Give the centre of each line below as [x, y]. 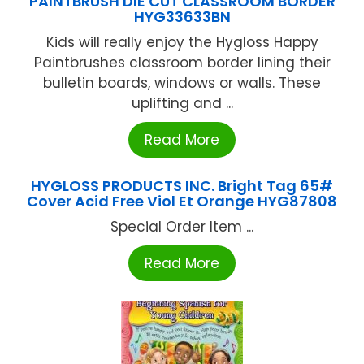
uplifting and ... [182, 103]
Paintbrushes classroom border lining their [182, 62]
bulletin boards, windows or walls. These [182, 82]
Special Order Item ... [182, 226]
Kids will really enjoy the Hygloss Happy [182, 42]
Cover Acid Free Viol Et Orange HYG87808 [182, 201]
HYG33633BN [182, 16]
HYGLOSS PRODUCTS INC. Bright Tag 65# [182, 185]
